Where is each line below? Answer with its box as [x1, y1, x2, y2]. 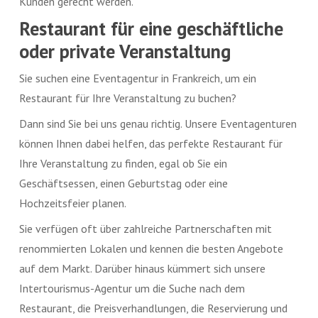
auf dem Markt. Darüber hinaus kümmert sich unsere [19, 261, 266, 275]
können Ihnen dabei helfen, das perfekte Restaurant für [19, 136, 283, 150]
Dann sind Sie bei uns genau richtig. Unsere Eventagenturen [19, 116, 297, 131]
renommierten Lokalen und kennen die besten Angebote [19, 241, 284, 256]
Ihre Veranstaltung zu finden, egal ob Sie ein [19, 155, 228, 170]
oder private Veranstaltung [19, 38, 231, 63]
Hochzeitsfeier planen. [19, 195, 127, 210]
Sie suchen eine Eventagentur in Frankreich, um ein [19, 70, 257, 85]
